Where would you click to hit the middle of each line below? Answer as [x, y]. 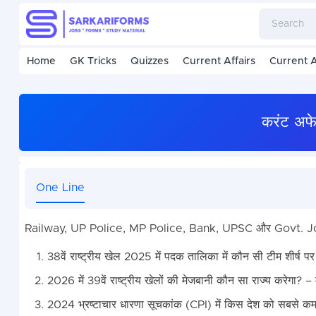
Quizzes [149, 61]
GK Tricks [93, 61]
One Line [60, 188]
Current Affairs [219, 61]
